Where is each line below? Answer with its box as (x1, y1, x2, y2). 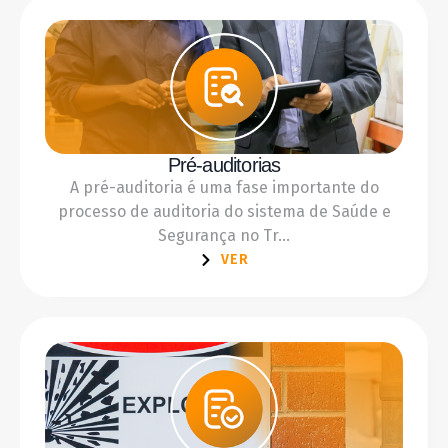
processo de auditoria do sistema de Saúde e (57, 201, 391, 221)
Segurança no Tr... (158, 225, 290, 245)
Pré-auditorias (167, 153, 281, 176)
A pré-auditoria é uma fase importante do (69, 177, 379, 197)
